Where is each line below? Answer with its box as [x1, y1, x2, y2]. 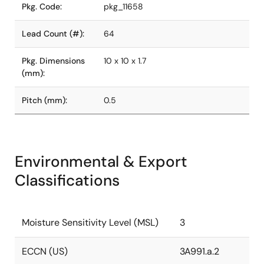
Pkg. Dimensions [22, 55, 85, 66]
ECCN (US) [22, 245, 68, 258]
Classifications [15, 170, 120, 190]
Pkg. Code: [22, 1, 62, 12]
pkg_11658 [104, 1, 143, 12]
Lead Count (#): [22, 28, 84, 39]
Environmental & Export [15, 151, 187, 171]
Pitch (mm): [22, 95, 67, 105]
